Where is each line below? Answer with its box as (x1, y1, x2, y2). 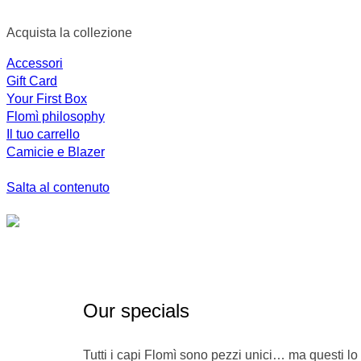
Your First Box (6, 92, 87, 106)
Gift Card (6, 74, 57, 88)
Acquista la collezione (6, 26, 132, 39)
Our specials (83, 299, 189, 322)
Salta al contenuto (6, 180, 110, 194)
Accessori (6, 56, 63, 70)
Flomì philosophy (6, 110, 105, 123)
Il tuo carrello (6, 127, 80, 141)
